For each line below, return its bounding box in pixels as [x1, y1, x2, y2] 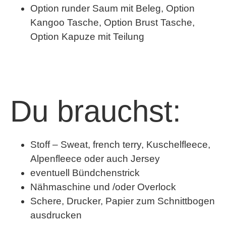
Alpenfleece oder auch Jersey [30, 153, 160, 164]
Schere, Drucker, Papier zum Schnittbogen [30, 196, 215, 206]
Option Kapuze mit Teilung [30, 31, 144, 42]
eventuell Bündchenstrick [30, 167, 140, 178]
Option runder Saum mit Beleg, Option [30, 3, 195, 14]
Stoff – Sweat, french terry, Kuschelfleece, [30, 139, 210, 150]
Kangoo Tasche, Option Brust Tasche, [30, 17, 195, 28]
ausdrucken [30, 210, 82, 220]
